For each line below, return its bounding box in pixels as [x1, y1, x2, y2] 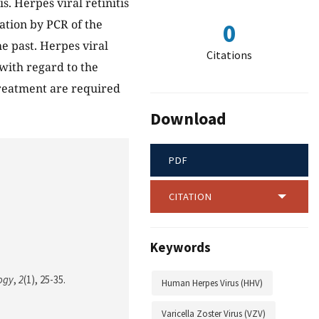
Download [150, 108, 226, 130]
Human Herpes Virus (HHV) [162, 277, 263, 290]
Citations [206, 48, 252, 62]
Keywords [150, 239, 211, 256]
